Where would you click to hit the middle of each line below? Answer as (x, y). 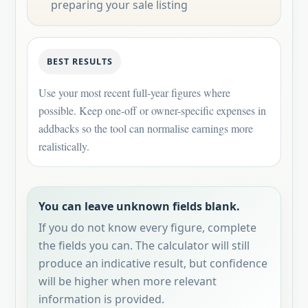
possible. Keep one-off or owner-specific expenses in (152, 110)
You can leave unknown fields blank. (139, 206)
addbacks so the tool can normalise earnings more (146, 128)
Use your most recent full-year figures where (134, 92)
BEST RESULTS (80, 62)
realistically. (64, 146)
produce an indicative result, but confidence (153, 263)
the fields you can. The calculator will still (144, 245)
